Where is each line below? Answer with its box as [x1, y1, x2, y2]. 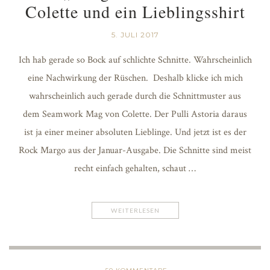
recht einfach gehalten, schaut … [74, 162, 196, 175]
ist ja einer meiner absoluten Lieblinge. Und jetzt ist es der [24, 125, 246, 139]
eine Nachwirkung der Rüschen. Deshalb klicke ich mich [27, 71, 243, 84]
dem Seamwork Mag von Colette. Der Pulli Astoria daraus [23, 107, 247, 121]
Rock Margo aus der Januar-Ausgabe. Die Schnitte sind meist [19, 143, 251, 157]
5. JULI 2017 [111, 30, 159, 39]
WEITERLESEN [110, 206, 160, 214]
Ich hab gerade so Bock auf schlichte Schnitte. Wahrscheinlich [18, 53, 252, 66]
